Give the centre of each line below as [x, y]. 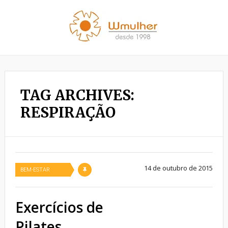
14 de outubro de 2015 [179, 168]
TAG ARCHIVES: [77, 95]
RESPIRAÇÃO [68, 112]
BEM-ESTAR [35, 170]
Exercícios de [59, 207]
